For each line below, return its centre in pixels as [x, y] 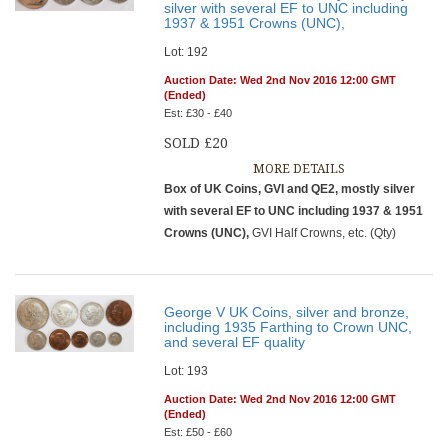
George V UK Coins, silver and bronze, [287, 312]
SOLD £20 [196, 143]
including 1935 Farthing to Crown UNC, [288, 327]
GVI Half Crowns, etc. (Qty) [324, 233]
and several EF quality [235, 342]
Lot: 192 [186, 52]
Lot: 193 [186, 371]
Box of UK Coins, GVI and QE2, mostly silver [290, 189]
